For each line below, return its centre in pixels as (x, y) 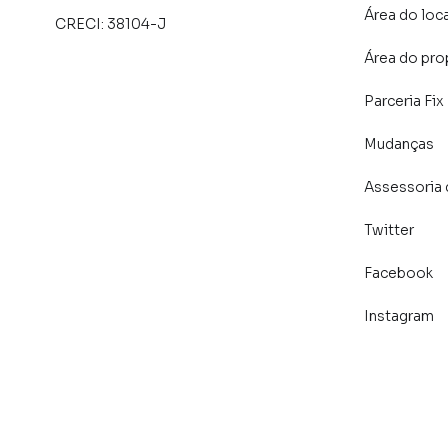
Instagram (398, 316)
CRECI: (81, 24)
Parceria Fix (403, 101)
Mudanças (398, 144)
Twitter (388, 230)
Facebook (398, 273)
